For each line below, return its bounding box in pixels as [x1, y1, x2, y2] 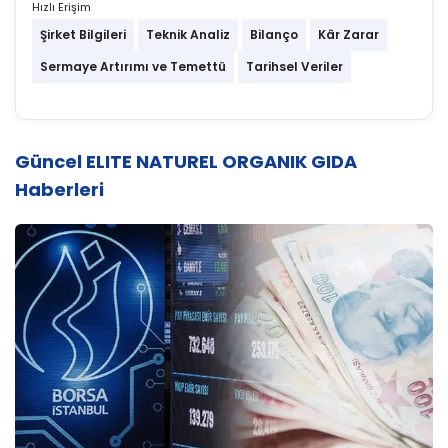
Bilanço [250, 26, 298, 43]
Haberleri [15, 177, 104, 202]
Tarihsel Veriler [246, 58, 343, 75]
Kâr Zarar [318, 26, 379, 43]
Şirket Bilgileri [40, 26, 126, 43]
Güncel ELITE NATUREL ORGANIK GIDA [15, 149, 357, 174]
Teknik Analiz [146, 26, 230, 43]
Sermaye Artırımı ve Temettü [40, 58, 226, 75]
